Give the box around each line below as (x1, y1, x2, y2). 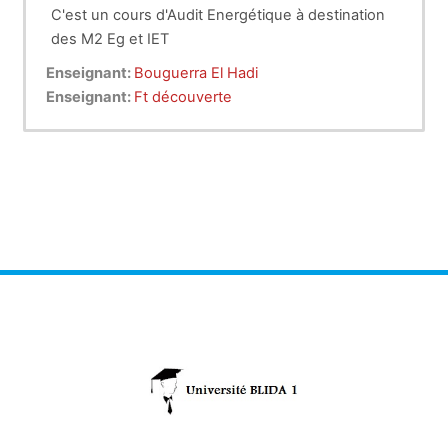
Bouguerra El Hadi (134, 64, 258, 83)
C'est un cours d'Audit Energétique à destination (51, 6, 385, 25)
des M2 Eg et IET (51, 30, 169, 49)
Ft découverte (134, 88, 232, 107)
